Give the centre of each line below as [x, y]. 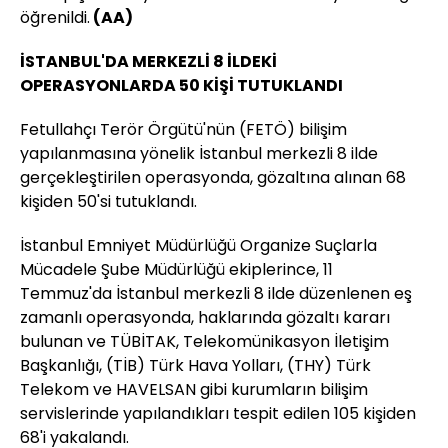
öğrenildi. [55, 18]
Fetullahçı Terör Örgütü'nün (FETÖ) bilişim [183, 130]
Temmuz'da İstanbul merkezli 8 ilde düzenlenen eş [216, 294]
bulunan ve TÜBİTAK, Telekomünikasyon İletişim [204, 342]
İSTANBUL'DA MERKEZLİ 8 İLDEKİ [148, 62]
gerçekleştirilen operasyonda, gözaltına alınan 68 [213, 178]
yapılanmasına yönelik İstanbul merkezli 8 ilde [199, 154]
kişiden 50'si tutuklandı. [108, 202]
